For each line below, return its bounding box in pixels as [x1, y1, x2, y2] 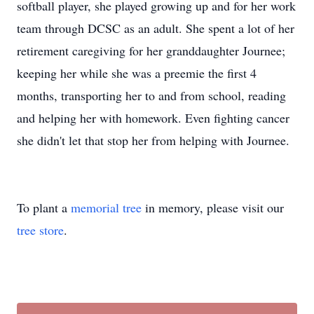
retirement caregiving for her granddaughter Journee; [17, 42, 285, 59]
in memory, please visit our [142, 199, 284, 216]
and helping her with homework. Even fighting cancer [17, 109, 289, 126]
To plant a [17, 199, 71, 216]
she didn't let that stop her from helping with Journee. [17, 132, 289, 149]
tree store [17, 221, 64, 238]
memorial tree [71, 199, 142, 216]
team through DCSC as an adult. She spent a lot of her [17, 20, 294, 36]
